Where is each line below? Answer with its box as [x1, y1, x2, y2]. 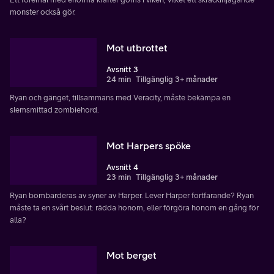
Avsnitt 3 [106, 64, 138, 74]
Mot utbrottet [106, 42, 168, 53]
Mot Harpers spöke [106, 139, 191, 151]
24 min [106, 74, 131, 84]
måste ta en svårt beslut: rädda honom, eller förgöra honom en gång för [10, 202, 259, 212]
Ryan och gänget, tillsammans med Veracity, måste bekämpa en [10, 92, 231, 102]
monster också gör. [10, 7, 76, 17]
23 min [106, 172, 131, 182]
